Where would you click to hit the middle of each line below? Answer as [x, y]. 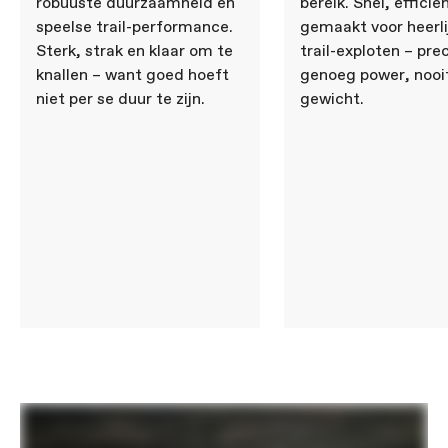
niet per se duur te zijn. [120, 99]
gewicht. [332, 99]
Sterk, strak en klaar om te [134, 51]
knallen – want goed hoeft [132, 75]
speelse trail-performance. [134, 27]
